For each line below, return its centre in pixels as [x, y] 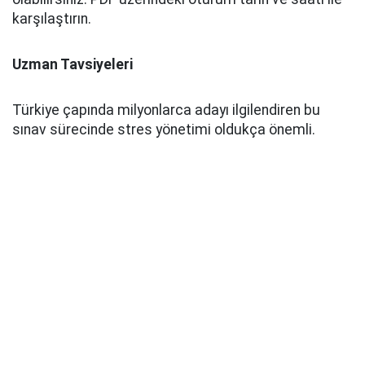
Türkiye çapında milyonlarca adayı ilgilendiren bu [166, 110]
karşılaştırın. [52, 19]
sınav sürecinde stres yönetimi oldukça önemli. [164, 130]
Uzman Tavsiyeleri [73, 64]
